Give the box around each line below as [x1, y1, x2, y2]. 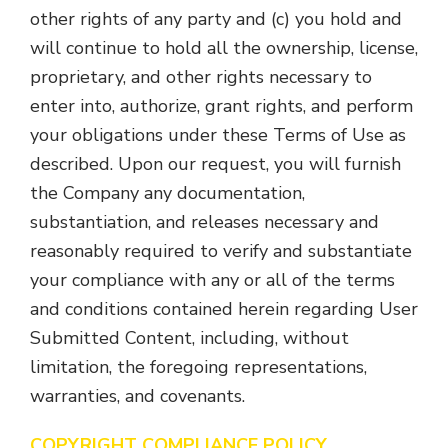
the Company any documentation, [30, 181, 305, 205]
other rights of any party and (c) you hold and [30, 7, 402, 31]
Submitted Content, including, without [30, 326, 349, 350]
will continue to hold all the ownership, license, [30, 36, 418, 60]
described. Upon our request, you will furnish [30, 152, 401, 176]
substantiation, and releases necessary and [30, 210, 379, 234]
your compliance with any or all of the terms [30, 268, 395, 292]
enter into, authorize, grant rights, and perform [30, 94, 413, 118]
